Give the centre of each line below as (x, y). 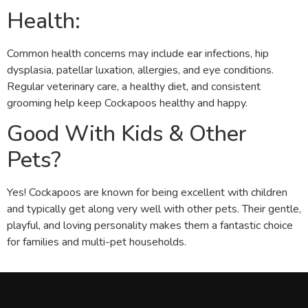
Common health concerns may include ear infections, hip (138, 53)
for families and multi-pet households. (97, 242)
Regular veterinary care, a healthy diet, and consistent (134, 86)
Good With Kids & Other (127, 134)
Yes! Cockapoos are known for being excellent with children (147, 192)
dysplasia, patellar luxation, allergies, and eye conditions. (140, 70)
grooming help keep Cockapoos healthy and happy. (127, 103)
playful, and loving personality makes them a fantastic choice (150, 225)
